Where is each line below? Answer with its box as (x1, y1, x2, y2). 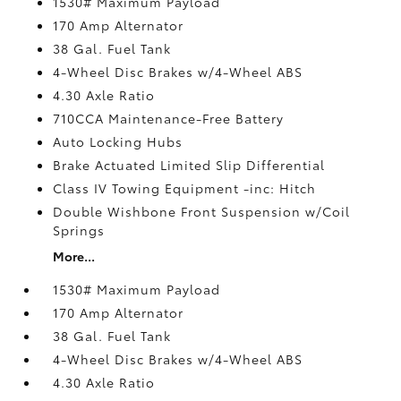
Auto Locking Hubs (53, 132, 183, 150)
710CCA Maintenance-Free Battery (53, 108, 285, 127)
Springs (53, 220, 106, 239)
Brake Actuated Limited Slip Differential (53, 155, 326, 174)
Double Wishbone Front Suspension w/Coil (53, 201, 351, 220)
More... (53, 246, 96, 265)
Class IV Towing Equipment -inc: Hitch (53, 178, 317, 197)
